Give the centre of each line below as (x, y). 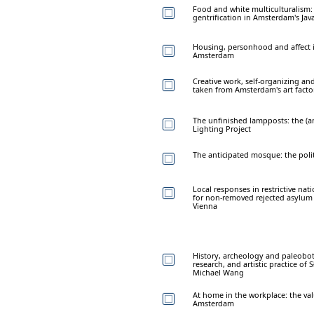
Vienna (205, 205)
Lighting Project (222, 128)
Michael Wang (218, 272)
